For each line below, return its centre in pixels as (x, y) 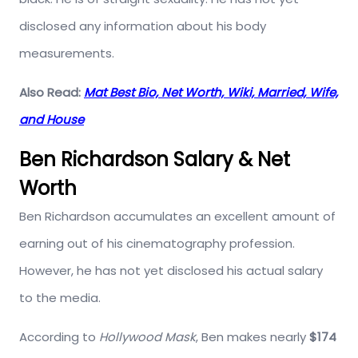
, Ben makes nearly (253, 336)
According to (59, 336)
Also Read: (52, 92)
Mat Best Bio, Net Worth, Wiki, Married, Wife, (211, 92)
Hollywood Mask (147, 336)
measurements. (67, 53)
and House (52, 119)
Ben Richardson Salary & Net (155, 159)
